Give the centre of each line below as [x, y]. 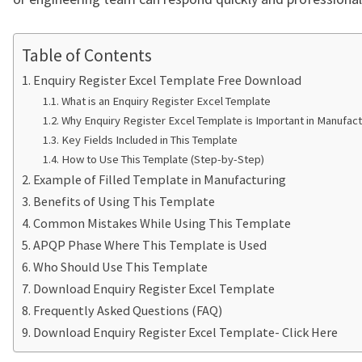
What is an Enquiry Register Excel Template [166, 101]
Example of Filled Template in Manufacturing [160, 179]
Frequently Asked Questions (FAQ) [128, 310]
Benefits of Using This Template [124, 201]
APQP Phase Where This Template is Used [150, 245]
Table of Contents [87, 56]
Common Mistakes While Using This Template [162, 223]
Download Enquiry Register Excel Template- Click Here [186, 332]
